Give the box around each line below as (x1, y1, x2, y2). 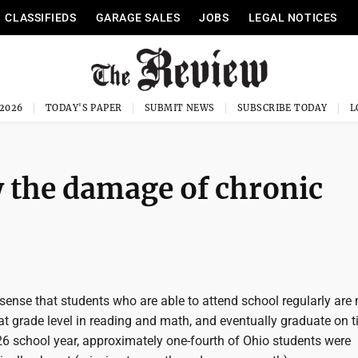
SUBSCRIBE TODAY (237, 102, 328, 113)
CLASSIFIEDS (5, 11, 77, 24)
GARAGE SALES (95, 11, 181, 24)
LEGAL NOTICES (248, 11, 337, 24)
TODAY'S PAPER (45, 102, 122, 113)
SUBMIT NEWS (144, 102, 215, 113)
